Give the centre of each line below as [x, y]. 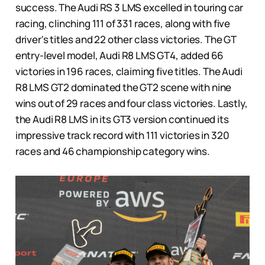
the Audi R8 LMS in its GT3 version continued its [122, 119]
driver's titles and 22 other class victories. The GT [125, 39]
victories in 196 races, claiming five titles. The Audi [129, 71]
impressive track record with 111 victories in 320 [122, 135]
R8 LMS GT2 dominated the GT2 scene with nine [123, 87]
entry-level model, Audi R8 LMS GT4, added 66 [119, 55]
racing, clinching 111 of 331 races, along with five [123, 23]
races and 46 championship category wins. [112, 151]
